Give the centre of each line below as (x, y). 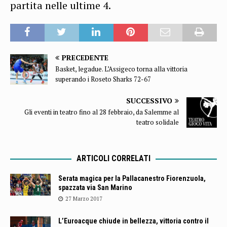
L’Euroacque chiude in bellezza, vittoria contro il (134, 221)
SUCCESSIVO (149, 101)
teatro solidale (158, 122)
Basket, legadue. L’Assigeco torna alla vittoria (121, 69)
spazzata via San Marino (95, 188)
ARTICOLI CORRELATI (113, 159)
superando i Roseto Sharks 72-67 (103, 79)
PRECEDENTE (85, 58)
